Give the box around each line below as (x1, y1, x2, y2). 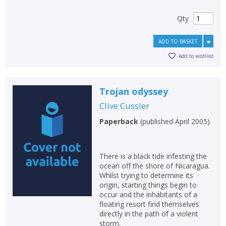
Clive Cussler (99, 99, 149, 111)
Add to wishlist (179, 52, 213, 60)
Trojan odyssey (99, 85, 168, 97)
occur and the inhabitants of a (99, 189, 197, 199)
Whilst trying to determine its (99, 170, 193, 180)
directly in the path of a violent (99, 208, 198, 218)
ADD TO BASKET (158, 37, 197, 45)
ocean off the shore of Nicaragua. (99, 160, 210, 171)
